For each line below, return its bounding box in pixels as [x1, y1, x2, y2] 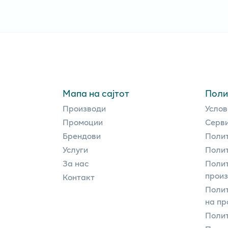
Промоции [63, 115, 103, 128]
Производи [63, 101, 106, 115]
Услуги [63, 142, 88, 156]
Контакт [63, 170, 95, 183]
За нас [63, 156, 89, 169]
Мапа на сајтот [63, 86, 129, 100]
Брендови [63, 129, 101, 142]
